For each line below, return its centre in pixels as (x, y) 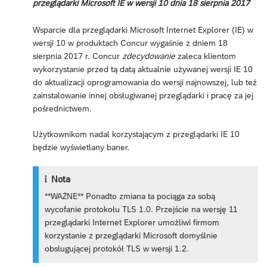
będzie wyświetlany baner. (81, 148)
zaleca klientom (206, 56)
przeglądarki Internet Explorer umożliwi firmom (132, 223)
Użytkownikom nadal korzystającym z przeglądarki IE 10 (136, 134)
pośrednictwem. (62, 109)
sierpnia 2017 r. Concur (77, 56)
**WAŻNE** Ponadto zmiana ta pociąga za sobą (130, 196)
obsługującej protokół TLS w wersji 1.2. (117, 249)
